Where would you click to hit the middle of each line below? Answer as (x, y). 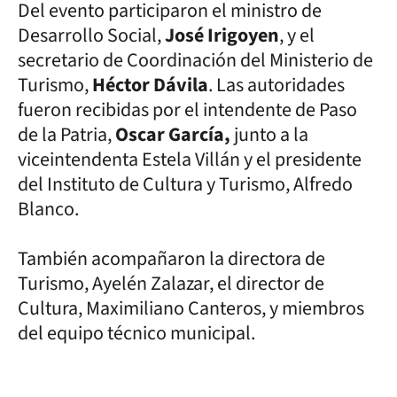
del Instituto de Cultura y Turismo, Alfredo (185, 184)
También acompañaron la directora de (171, 258)
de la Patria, (65, 134)
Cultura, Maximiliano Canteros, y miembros (191, 308)
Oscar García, (173, 134)
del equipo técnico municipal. (136, 333)
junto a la (271, 134)
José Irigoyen (220, 35)
